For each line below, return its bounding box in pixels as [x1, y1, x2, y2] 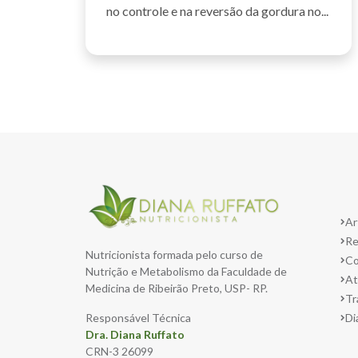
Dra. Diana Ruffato [86, 328, 185, 342]
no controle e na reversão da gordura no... [106, 3, 328, 19]
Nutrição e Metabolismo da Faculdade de [86, 265, 287, 279]
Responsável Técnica [86, 311, 191, 325]
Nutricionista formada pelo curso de [86, 248, 263, 262]
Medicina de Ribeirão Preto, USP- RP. [86, 281, 268, 296]
